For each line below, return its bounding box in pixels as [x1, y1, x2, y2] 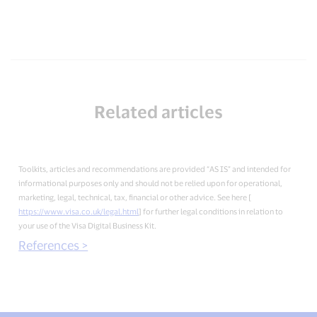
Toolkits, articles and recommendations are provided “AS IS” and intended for [18, 163, 292, 173]
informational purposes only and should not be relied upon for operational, [18, 178, 283, 188]
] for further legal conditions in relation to [139, 206, 284, 216]
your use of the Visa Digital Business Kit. [18, 220, 157, 230]
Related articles [94, 100, 223, 122]
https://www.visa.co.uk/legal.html [18, 206, 139, 216]
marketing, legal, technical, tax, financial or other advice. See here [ [18, 192, 252, 202]
